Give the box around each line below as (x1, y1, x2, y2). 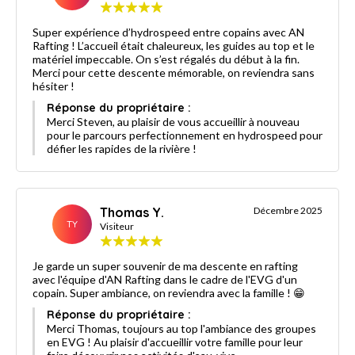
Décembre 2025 (254, 204, 323, 216)
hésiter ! (32, 78, 74, 93)
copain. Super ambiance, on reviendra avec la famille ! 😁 (32, 285, 305, 300)
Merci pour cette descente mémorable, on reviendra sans (32, 65, 315, 79)
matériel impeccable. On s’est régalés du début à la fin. (32, 52, 300, 66)
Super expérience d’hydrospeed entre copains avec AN (32, 25, 304, 39)
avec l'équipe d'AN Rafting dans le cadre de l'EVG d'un (32, 272, 297, 286)
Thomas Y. (100, 204, 164, 220)
